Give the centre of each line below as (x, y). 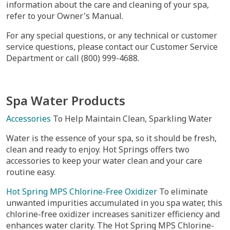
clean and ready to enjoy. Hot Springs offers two (98, 149)
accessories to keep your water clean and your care (104, 161)
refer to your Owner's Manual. (65, 16)
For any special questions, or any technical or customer (112, 35)
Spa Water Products (66, 100)
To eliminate (183, 191)
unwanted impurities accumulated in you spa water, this (114, 203)
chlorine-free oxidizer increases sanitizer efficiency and (113, 214)
